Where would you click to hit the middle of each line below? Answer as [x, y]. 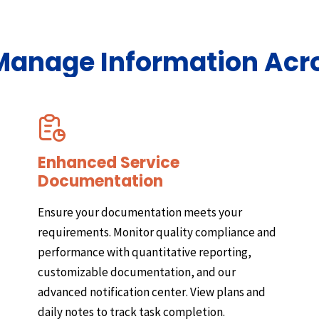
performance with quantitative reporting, [144, 252]
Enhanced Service [108, 162]
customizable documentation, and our [136, 272]
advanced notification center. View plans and [151, 292]
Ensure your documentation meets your [140, 212]
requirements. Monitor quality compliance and [157, 232]
